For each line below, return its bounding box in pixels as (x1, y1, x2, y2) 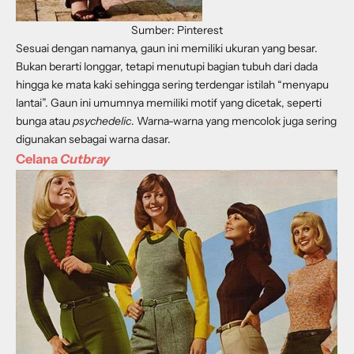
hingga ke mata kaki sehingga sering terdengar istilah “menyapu (16, 77, 329, 92)
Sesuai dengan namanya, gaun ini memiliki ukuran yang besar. (16, 41, 318, 55)
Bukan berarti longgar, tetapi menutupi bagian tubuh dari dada (16, 59, 318, 73)
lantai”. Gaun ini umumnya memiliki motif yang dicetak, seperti (16, 96, 322, 110)
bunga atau (16, 114, 73, 128)
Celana (16, 151, 60, 167)
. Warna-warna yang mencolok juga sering (131, 114, 337, 128)
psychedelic (73, 114, 131, 128)
